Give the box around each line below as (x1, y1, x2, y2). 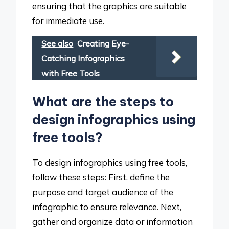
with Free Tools (41, 68, 100, 79)
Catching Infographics (41, 53, 125, 64)
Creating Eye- (77, 38, 130, 49)
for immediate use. (32, 15, 105, 26)
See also (41, 38, 74, 49)
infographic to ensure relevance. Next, (32, 201, 182, 212)
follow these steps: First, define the (32, 171, 170, 182)
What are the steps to (32, 94, 174, 110)
